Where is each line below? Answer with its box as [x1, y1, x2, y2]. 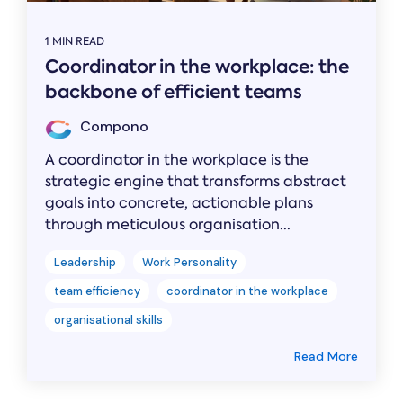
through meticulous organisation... [45, 215, 291, 235]
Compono [76, 117, 148, 137]
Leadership [54, 255, 116, 271]
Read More [294, 348, 358, 365]
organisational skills [54, 312, 163, 328]
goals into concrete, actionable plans [45, 193, 313, 213]
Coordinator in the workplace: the [45, 54, 349, 80]
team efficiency [54, 283, 140, 300]
